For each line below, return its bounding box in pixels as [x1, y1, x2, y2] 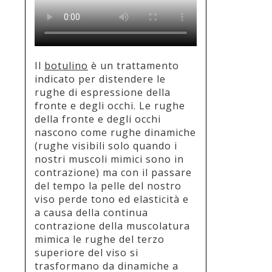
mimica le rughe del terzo [35, 232, 165, 246]
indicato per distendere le [35, 72, 166, 86]
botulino [44, 58, 88, 72]
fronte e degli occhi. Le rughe [35, 98, 185, 112]
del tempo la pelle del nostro [35, 178, 182, 192]
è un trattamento [88, 58, 179, 72]
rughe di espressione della [35, 85, 171, 99]
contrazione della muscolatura [35, 219, 190, 233]
